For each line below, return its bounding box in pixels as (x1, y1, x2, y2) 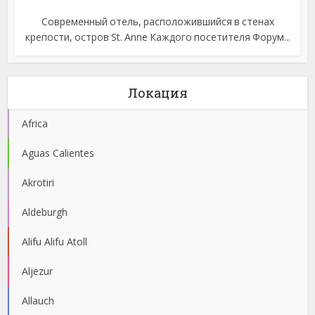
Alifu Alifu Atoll (22, 234, 88, 248)
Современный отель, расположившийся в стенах (41, 14, 274, 28)
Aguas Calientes (22, 146, 95, 160)
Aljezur (22, 264, 53, 278)
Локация (127, 84, 188, 101)
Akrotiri (22, 175, 55, 189)
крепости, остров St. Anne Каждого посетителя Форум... (25, 30, 290, 44)
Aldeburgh (22, 205, 68, 219)
